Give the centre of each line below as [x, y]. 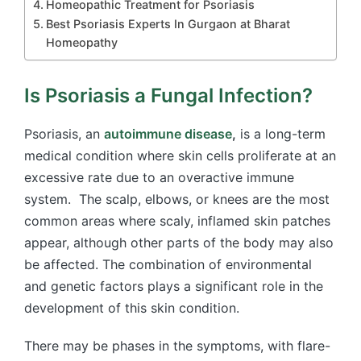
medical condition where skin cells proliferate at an [180, 155]
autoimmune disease [168, 133]
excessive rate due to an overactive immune [159, 177]
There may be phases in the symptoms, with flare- [177, 345]
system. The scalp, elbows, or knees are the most [177, 199]
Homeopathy [81, 42]
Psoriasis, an [64, 133]
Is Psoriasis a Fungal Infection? [168, 95]
